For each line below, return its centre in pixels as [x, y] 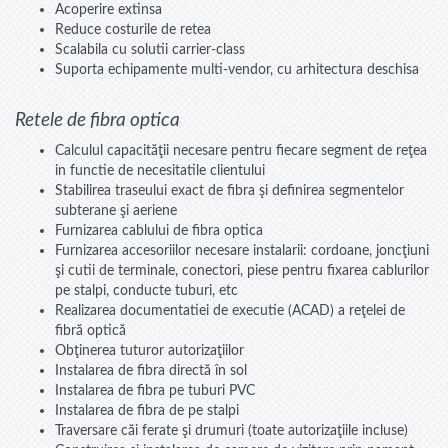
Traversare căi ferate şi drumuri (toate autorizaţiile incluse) [231, 431]
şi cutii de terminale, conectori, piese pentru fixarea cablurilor [242, 271]
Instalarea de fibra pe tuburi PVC [155, 391]
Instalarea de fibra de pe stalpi [147, 411]
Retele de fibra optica [97, 120]
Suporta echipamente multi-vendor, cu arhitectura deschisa [237, 69]
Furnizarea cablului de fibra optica [159, 231]
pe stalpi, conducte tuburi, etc [146, 291]
